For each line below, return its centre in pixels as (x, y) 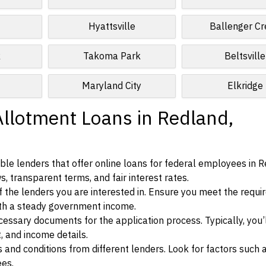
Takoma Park (112, 56)
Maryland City (112, 86)
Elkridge (245, 86)
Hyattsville (112, 27)
